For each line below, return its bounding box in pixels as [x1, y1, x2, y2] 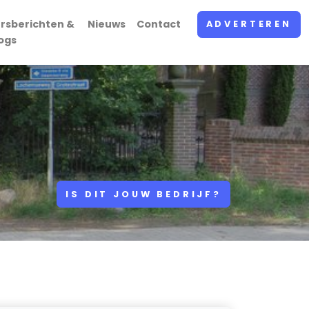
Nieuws [87, 17, 126, 31]
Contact [136, 17, 181, 31]
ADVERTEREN [206, 18, 292, 30]
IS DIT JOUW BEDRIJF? [66, 188, 221, 200]
